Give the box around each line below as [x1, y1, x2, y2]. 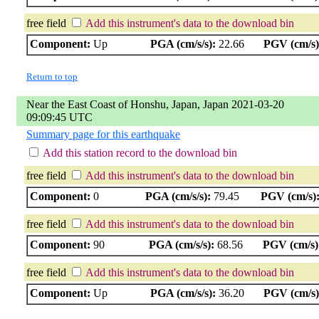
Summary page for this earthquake [26, 127, 180, 140]
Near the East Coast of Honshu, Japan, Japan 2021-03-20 [26, 98, 284, 110]
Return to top [26, 70, 78, 82]
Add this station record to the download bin [43, 146, 237, 159]
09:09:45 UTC [26, 110, 93, 123]
